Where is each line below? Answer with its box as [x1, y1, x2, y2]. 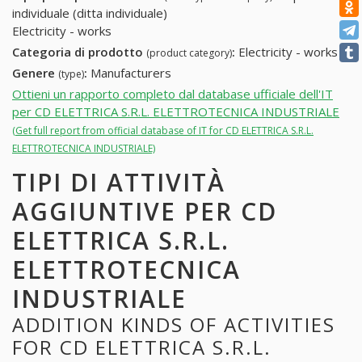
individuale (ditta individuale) [12, 5, 167, 22]
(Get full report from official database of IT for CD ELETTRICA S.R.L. [12, 123, 314, 137]
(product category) [146, 46, 232, 61]
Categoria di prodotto [12, 44, 146, 61]
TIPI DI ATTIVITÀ [12, 165, 225, 199]
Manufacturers [87, 64, 171, 81]
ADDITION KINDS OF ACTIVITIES [12, 310, 335, 338]
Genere [12, 64, 58, 81]
